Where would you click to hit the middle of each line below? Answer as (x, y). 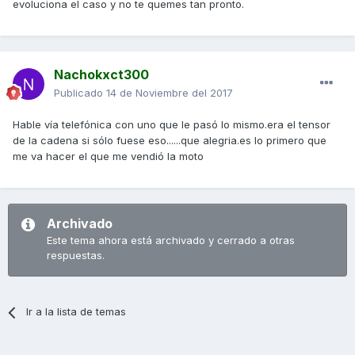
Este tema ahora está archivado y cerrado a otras (171, 240)
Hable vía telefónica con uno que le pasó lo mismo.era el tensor (172, 125)
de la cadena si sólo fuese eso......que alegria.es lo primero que (170, 141)
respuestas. (76, 256)
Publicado (80, 93)
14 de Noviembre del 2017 (170, 93)
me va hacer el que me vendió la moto (108, 157)
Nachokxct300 (101, 75)
